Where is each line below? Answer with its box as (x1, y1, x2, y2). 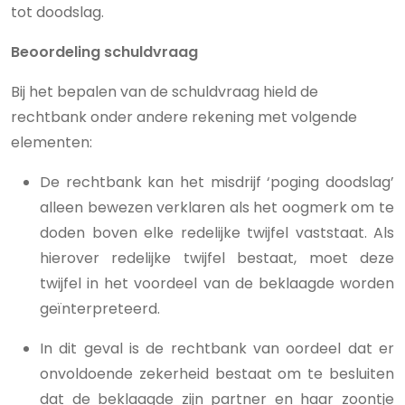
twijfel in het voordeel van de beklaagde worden (40, 273, 394, 294)
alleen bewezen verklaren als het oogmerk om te (40, 197, 394, 218)
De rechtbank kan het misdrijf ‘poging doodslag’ (40, 172, 394, 193)
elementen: (11, 132, 92, 153)
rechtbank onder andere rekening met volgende (11, 107, 357, 127)
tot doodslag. (11, 2, 104, 23)
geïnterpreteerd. (40, 298, 164, 319)
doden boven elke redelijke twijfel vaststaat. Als (40, 222, 394, 243)
